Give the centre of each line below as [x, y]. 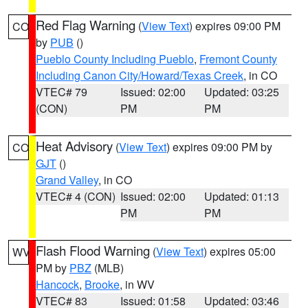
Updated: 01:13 [242, 196]
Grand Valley [67, 180]
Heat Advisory [74, 146]
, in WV [137, 284]
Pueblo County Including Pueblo [115, 59]
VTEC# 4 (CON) [76, 196]
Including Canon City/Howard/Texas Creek [140, 75]
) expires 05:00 [240, 251]
